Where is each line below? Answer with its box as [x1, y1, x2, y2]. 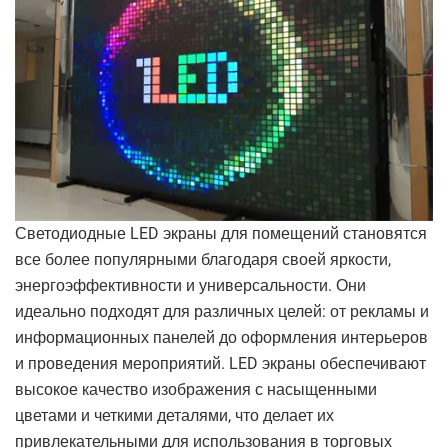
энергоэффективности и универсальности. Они [15, 275, 366, 295]
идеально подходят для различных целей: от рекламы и [15, 301, 429, 321]
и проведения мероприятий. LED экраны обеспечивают [15, 353, 426, 373]
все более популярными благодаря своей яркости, [15, 249, 391, 269]
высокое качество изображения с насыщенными [15, 379, 377, 399]
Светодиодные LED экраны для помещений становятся [15, 223, 427, 243]
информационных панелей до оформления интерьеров [15, 327, 428, 347]
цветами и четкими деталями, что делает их [15, 405, 334, 425]
